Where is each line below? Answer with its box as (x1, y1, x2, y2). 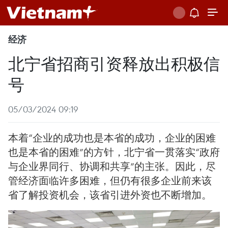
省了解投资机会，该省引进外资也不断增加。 (8, 188, 212, 201)
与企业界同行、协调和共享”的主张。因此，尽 (8, 160, 216, 173)
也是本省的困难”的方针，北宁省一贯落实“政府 (8, 146, 220, 158)
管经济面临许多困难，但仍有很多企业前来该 (8, 174, 212, 187)
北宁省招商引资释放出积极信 (8, 52, 220, 74)
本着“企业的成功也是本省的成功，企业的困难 (8, 131, 216, 144)
